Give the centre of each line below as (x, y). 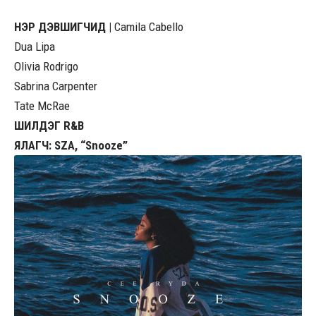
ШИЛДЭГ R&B (49, 125)
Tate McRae (42, 105)
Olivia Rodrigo (46, 66)
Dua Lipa (35, 46)
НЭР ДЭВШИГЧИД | (64, 26)
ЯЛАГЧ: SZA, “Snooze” (71, 145)
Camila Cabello (149, 26)
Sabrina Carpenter (56, 86)
